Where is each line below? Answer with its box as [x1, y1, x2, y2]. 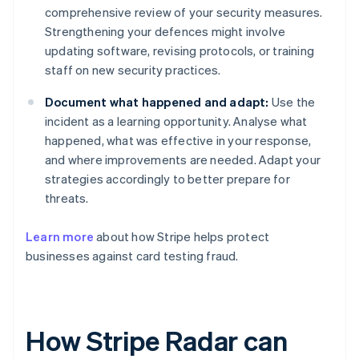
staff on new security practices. [45, 62, 221, 79]
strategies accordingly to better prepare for [45, 171, 290, 188]
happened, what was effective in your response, [45, 132, 312, 149]
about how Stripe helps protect [94, 228, 270, 245]
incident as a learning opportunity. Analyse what [45, 113, 308, 130]
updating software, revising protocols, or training [45, 42, 315, 59]
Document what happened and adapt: [45, 94, 269, 111]
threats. [45, 190, 89, 207]
